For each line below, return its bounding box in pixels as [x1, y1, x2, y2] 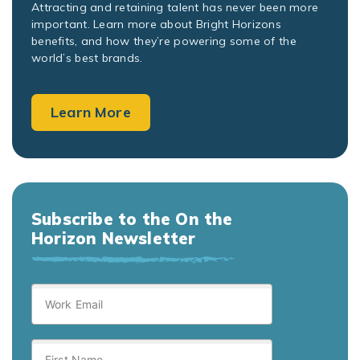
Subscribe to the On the [31, 209, 233, 230]
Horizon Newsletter [31, 228, 196, 249]
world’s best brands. [31, 51, 143, 66]
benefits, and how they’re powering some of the [31, 34, 297, 49]
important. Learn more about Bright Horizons [31, 17, 282, 32]
